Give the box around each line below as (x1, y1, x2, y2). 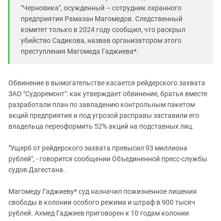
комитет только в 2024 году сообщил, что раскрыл (21, 25, 185, 34)
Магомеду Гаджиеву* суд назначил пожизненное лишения (8, 187, 197, 195)
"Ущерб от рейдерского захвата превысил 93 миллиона (8, 144, 187, 152)
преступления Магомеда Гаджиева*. (21, 47, 140, 55)
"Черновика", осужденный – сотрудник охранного (21, 3, 182, 12)
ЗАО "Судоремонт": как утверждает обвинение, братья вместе (8, 89, 207, 98)
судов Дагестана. (8, 165, 67, 174)
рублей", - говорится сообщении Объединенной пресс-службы (8, 154, 207, 163)
